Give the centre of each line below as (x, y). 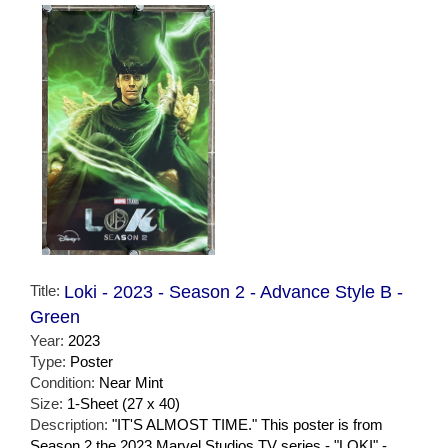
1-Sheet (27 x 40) (123, 404)
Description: (71, 425)
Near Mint (131, 383)
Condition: (64, 383)
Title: (47, 291)
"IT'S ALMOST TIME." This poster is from (247, 425)
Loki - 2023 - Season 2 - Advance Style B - (233, 292)
